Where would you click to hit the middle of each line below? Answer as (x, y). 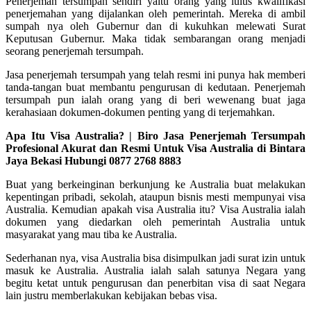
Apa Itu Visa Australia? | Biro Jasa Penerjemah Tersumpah (155, 135)
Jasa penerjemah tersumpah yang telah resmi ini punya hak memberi (155, 74)
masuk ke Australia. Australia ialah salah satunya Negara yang (155, 270)
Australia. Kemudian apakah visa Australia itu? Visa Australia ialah (155, 209)
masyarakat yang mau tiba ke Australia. (91, 234)
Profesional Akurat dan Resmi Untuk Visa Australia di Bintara (155, 148)
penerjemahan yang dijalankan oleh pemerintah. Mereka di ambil (155, 13)
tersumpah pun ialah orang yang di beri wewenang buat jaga (155, 99)
